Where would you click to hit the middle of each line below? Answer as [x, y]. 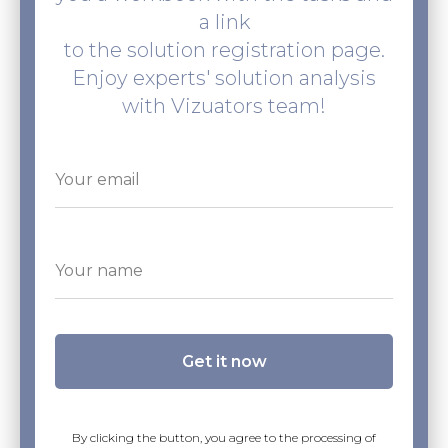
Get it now [224, 361]
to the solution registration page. [224, 49]
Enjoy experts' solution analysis [224, 77]
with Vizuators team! [224, 105]
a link [224, 21]
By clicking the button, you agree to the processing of [224, 438]
